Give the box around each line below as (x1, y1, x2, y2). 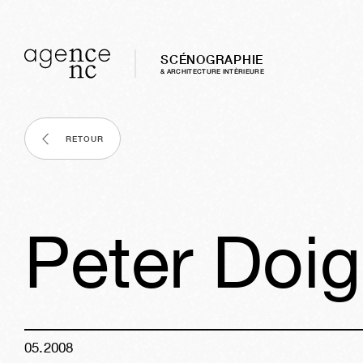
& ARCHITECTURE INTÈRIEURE (160, 66, 264, 75)
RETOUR (66, 134, 104, 144)
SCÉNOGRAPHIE (160, 51, 263, 66)
